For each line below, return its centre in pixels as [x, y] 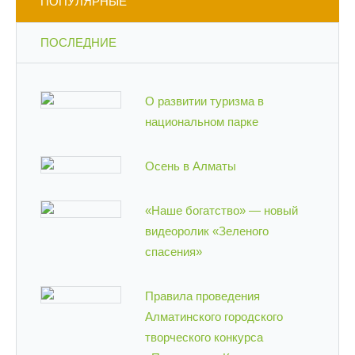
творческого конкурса [204, 337]
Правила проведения [203, 296]
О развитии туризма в [205, 101]
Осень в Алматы [191, 166]
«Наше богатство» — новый [222, 210]
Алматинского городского [214, 316]
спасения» [174, 251]
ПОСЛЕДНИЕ [78, 42]
